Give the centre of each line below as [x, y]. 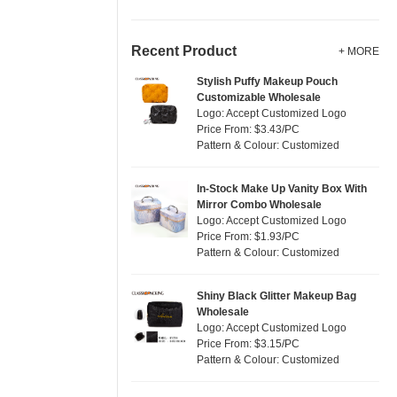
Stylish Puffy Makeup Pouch [267, 82]
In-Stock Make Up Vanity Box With [282, 189]
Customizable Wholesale [259, 97]
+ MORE [359, 51]
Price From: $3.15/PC [248, 344]
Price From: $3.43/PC [248, 129]
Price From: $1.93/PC [248, 237]
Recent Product [184, 51]
